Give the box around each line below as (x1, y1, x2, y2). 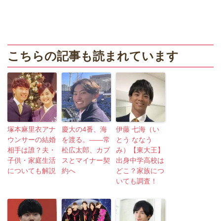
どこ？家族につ (116, 167, 164, 175)
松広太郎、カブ (62, 146, 110, 154)
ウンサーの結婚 (7, 136, 56, 144)
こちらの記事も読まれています (7, 49, 179, 63)
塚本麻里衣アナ (7, 125, 56, 134)
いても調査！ (116, 177, 157, 185)
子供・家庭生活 (7, 156, 56, 165)
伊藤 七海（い (116, 125, 159, 134)
